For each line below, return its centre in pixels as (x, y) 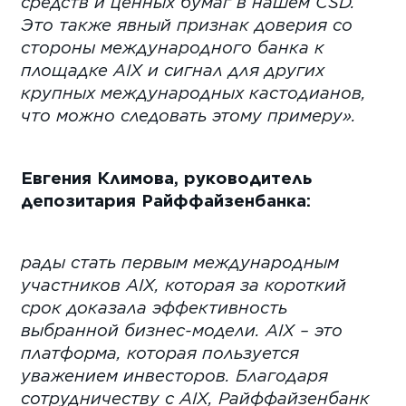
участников (74, 285)
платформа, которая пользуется (160, 353)
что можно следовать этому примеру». (189, 116)
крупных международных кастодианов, (194, 93)
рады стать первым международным (180, 262)
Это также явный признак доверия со (187, 25)
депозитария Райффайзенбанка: (166, 200)
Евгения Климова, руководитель (167, 177)
